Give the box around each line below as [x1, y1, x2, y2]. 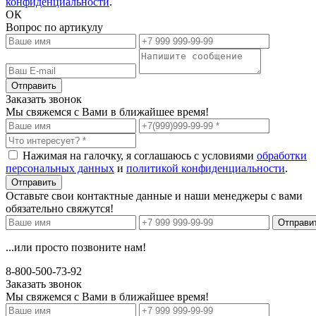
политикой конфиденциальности [126, 162, 285, 174]
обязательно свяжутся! [6, 202, 114, 214]
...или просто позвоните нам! [6, 241, 146, 253]
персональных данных [6, 162, 114, 174]
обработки [257, 149, 307, 162]
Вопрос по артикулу [6, 20, 103, 33]
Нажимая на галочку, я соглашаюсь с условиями [23, 149, 257, 162]
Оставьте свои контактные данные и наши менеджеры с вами [6, 189, 303, 202]
